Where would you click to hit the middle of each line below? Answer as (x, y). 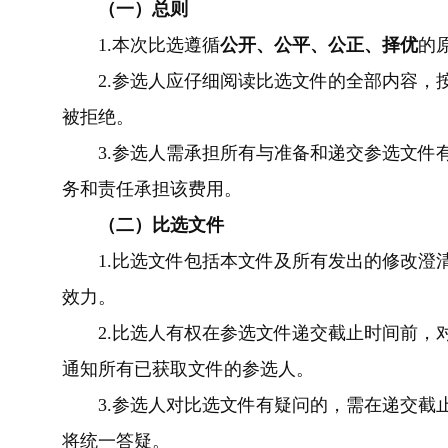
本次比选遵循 (166, 45)
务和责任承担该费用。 (152, 189)
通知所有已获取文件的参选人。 (188, 369)
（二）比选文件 (161, 225)
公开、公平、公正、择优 (319, 45)
